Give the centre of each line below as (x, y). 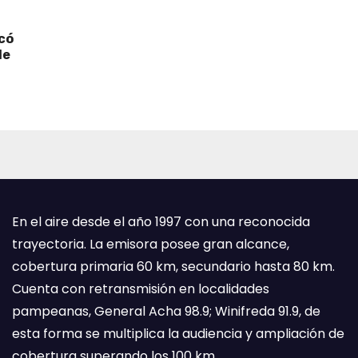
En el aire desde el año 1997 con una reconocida (161, 222)
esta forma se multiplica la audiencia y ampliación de (178, 334)
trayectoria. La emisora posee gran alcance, (151, 244)
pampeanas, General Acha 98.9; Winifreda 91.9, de (166, 311)
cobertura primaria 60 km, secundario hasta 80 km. (173, 267)
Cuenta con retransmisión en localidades (141, 289)
